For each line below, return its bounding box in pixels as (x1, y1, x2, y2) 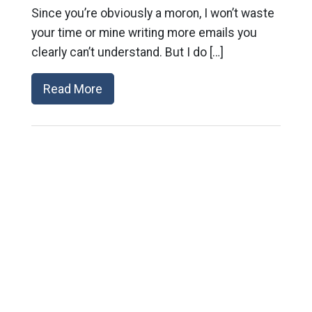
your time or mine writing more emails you (31, 26, 257, 40)
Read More (42, 81, 102, 96)
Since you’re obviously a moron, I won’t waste (31, 6, 274, 20)
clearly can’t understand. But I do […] (31, 45, 224, 59)
